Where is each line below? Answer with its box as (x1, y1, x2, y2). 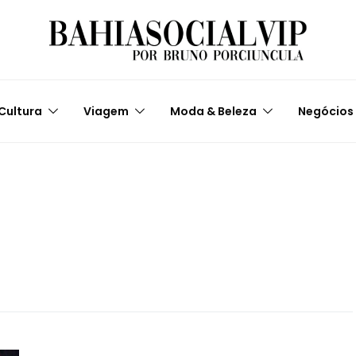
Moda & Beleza (170, 103, 257, 119)
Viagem (83, 103, 130, 119)
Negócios (298, 103, 354, 119)
